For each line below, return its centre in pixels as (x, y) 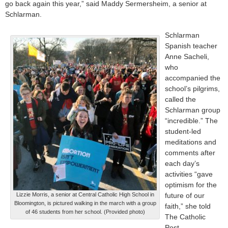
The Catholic (185, 217)
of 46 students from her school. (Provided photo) (85, 212)
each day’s (182, 164)
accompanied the (193, 78)
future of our (185, 196)
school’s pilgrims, (192, 89)
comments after (190, 153)
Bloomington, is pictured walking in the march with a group (85, 203)
